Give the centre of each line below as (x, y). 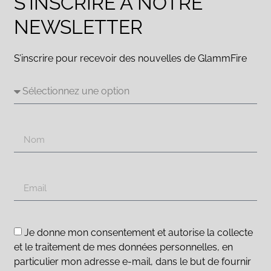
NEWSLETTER (79, 27)
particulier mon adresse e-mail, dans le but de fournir (133, 261)
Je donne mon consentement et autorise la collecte (139, 232)
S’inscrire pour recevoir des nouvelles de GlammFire (131, 59)
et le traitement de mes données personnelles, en (124, 247)
